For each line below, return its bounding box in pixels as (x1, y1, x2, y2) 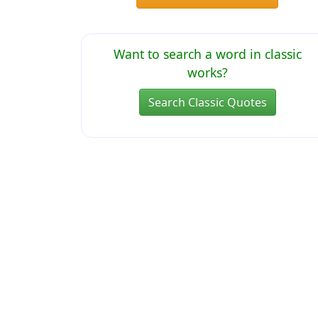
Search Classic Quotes (148, 94, 267, 110)
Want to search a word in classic (113, 45, 302, 62)
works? (187, 64, 228, 81)
